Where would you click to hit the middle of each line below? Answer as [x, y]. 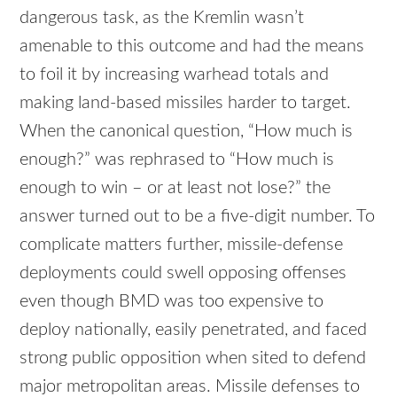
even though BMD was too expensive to [172, 301]
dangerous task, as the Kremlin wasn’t [162, 17]
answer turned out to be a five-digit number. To [198, 216]
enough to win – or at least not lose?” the [175, 187]
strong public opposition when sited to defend [193, 358]
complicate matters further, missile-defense [182, 244]
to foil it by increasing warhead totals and [175, 74]
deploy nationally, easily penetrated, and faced [194, 329]
